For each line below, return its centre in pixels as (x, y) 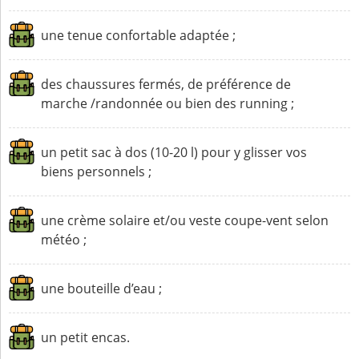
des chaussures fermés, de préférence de (166, 84)
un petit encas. (86, 337)
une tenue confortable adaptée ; (139, 35)
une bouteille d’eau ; (102, 288)
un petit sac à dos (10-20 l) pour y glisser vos (174, 152)
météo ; (64, 240)
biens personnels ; (97, 171)
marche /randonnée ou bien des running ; (168, 103)
